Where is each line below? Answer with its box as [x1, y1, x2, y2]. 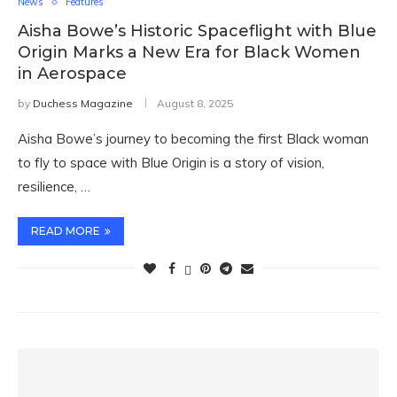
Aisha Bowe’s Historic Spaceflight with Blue [18, 21, 377, 41]
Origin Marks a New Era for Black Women [18, 43, 361, 62]
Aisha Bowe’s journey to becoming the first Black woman [18, 130, 369, 147]
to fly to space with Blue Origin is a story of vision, [18, 154, 324, 171]
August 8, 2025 [157, 97, 233, 110]
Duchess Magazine [33, 97, 133, 110]
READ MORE [31, 224, 100, 237]
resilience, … [18, 178, 90, 195]
